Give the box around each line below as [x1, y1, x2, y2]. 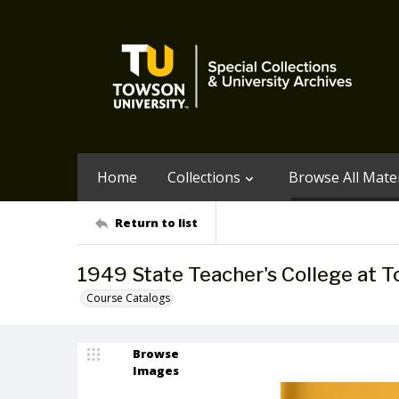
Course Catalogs [86, 290, 170, 305]
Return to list [115, 214, 198, 231]
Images [133, 362, 179, 379]
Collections [167, 167, 240, 187]
